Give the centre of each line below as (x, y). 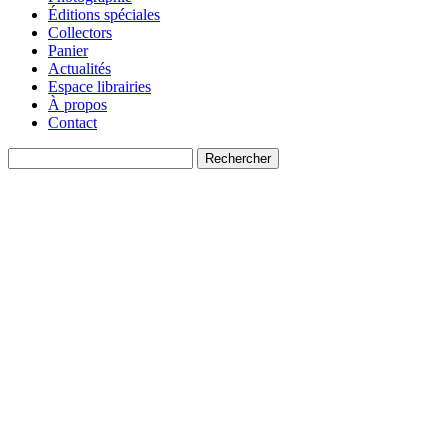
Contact (72, 123)
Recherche (40, 156)
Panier (68, 51)
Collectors (80, 33)
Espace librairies (99, 87)
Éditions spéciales (104, 15)
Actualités (79, 69)
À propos (77, 105)
